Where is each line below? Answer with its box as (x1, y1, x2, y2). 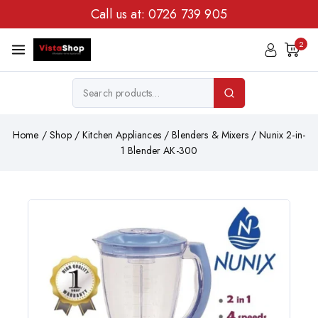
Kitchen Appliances (82, 128, 161, 142)
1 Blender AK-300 (120, 143, 198, 158)
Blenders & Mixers (172, 128, 248, 142)
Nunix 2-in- (259, 128, 305, 142)
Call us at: (91, 4, 148, 23)
